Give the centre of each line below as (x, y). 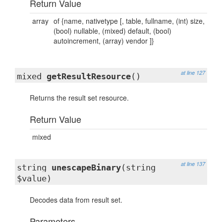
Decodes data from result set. (76, 200)
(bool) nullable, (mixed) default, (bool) (112, 31)
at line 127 (193, 73)
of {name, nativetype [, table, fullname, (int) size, (129, 21)
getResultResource (89, 76)
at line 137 (193, 164)
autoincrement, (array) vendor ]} (104, 41)
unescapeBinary (86, 167)
